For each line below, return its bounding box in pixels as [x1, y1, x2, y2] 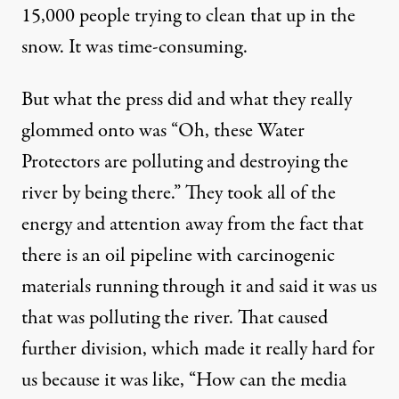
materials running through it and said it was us [21, 273, 377, 301]
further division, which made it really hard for [21, 335, 375, 363]
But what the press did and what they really [21, 85, 352, 114]
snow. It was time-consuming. [21, 33, 248, 61]
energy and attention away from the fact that [21, 210, 363, 239]
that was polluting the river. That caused [21, 304, 328, 332]
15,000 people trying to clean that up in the [21, 2, 355, 30]
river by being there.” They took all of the [21, 179, 336, 208]
